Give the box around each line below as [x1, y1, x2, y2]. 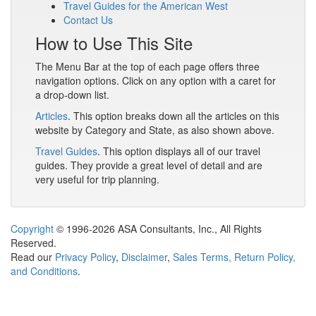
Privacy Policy [55, 250, 116, 264]
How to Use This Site [35, 30, 193, 55]
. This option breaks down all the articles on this [68, 109, 279, 123]
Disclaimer [121, 250, 167, 264]
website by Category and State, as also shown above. [35, 123, 274, 137]
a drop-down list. [35, 87, 109, 102]
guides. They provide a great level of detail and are [35, 158, 262, 172]
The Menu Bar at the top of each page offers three [35, 59, 260, 73]
